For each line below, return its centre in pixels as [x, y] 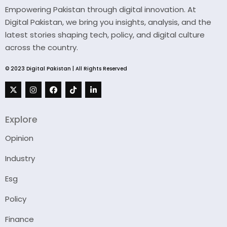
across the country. [42, 48]
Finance [20, 219]
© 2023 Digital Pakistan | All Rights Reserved [66, 69]
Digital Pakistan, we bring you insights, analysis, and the [108, 22]
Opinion [19, 138]
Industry [20, 158]
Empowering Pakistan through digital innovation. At [101, 10]
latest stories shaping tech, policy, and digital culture [105, 35]
